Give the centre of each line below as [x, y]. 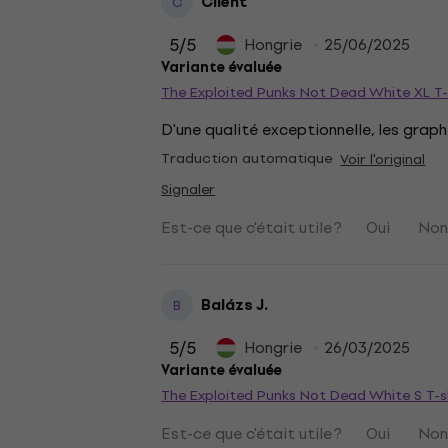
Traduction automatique [247, 159]
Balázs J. [235, 305]
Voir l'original [383, 160]
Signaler [188, 190]
